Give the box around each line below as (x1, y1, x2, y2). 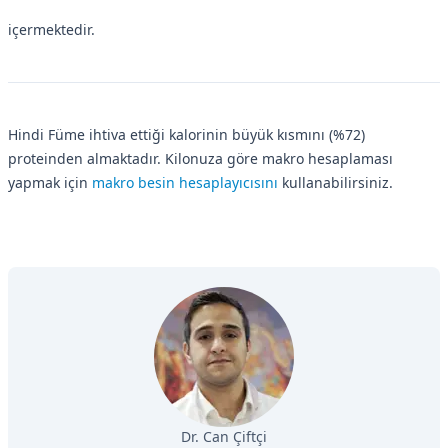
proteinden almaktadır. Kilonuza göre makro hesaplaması (8, 148, 393, 168)
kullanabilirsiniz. (278, 172, 393, 192)
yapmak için (8, 172, 92, 192)
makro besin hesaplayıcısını (92, 172, 278, 192)
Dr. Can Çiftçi (181, 426, 267, 446)
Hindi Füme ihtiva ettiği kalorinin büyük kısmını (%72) (8, 124, 365, 144)
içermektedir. (8, 19, 95, 39)
